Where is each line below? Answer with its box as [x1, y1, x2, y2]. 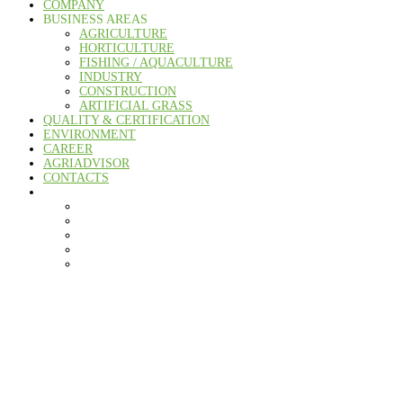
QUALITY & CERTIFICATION [43, 113, 210, 128]
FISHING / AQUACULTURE [79, 56, 233, 70]
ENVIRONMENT [43, 128, 136, 142]
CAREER [43, 142, 93, 157]
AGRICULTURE [79, 27, 167, 41]
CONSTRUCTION [79, 85, 176, 99]
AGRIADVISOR [43, 157, 130, 171]
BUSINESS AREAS [43, 13, 148, 27]
